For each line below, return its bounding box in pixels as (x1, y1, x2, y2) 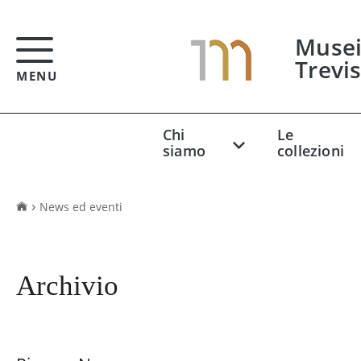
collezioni (277, 141, 344, 161)
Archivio (16, 270, 118, 302)
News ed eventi (39, 199, 122, 215)
